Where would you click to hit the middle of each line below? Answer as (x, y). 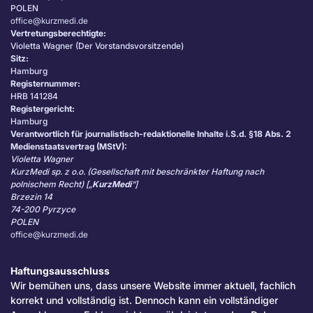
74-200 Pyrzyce (43, 210)
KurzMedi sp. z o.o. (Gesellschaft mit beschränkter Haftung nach (137, 172)
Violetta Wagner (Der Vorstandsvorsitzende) (97, 46)
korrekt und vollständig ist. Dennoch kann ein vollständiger (144, 300)
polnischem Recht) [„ (51, 184)
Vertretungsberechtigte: (58, 34)
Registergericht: (43, 109)
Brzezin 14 (31, 197)
